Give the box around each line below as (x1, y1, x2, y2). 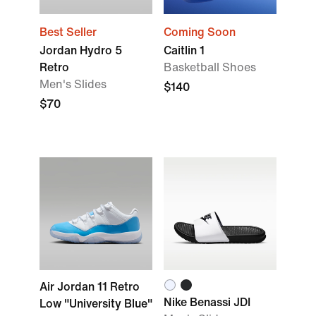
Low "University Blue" (39, 298, 152, 310)
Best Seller (39, 26, 97, 38)
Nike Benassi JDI (164, 296, 250, 308)
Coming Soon (164, 26, 236, 38)
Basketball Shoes (164, 61, 256, 73)
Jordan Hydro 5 (39, 44, 122, 56)
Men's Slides (39, 78, 107, 90)
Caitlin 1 (164, 44, 205, 56)
